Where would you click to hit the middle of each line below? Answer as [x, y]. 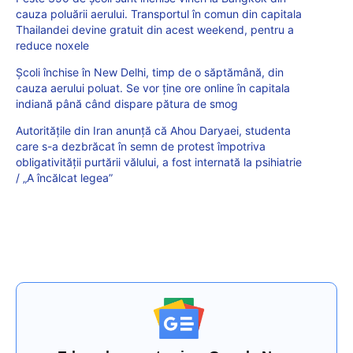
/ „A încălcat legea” [64, 178]
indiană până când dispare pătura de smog [127, 104]
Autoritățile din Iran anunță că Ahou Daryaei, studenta [153, 131]
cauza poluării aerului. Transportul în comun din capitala [159, 14]
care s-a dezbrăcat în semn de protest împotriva [141, 147]
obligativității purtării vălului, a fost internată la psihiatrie [159, 162]
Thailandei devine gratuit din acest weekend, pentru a [155, 30]
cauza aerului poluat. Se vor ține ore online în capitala [153, 88]
